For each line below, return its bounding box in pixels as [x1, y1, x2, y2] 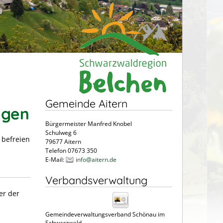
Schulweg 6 [45, 128, 77, 137]
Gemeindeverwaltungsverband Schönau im [45, 210, 165, 219]
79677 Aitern [45, 137, 81, 146]
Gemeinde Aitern [45, 96, 127, 110]
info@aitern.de [76, 155, 116, 164]
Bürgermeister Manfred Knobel [45, 119, 132, 128]
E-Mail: [45, 155, 66, 164]
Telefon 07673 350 [45, 146, 97, 155]
